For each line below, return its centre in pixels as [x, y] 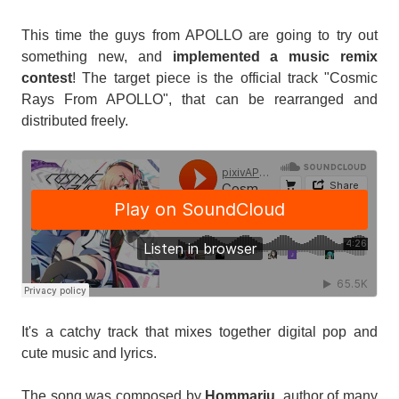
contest [47, 78]
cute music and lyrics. [89, 354]
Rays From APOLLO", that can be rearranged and [199, 100]
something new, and [97, 57]
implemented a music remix [275, 57]
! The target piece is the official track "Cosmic [225, 78]
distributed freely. [75, 121]
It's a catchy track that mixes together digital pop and [199, 332]
